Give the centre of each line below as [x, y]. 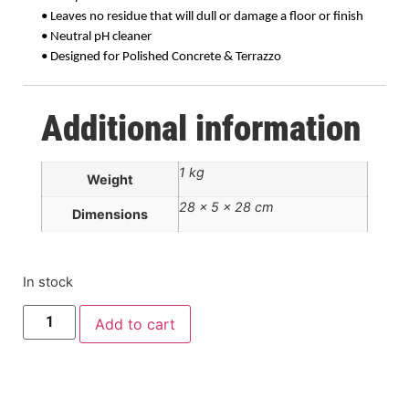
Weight [110, 180]
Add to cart [136, 324]
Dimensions [110, 215]
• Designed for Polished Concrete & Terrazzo [161, 58]
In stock [48, 282]
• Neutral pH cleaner [96, 37]
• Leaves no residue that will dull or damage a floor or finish [202, 17]
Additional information [201, 129]
